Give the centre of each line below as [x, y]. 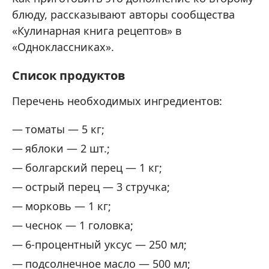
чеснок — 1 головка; [79, 225]
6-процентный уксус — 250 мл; [106, 245]
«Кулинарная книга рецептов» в [97, 31]
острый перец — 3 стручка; [98, 187]
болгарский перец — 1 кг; [94, 168]
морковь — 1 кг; [68, 206]
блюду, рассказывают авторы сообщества [123, 15]
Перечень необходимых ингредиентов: [117, 101]
